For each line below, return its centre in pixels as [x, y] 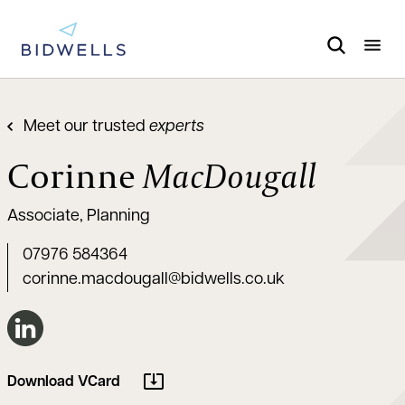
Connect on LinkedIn [73, 325]
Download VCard [64, 383]
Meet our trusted [86, 127]
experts [177, 127]
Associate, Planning [79, 217]
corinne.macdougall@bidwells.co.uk [154, 280]
